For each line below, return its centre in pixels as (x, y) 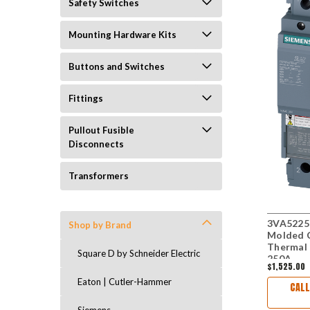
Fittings (86, 98)
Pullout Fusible (101, 130)
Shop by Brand (100, 225)
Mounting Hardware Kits (122, 35)
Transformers (99, 176)
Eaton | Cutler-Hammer (125, 282)
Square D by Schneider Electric (139, 253)
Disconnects (96, 144)
